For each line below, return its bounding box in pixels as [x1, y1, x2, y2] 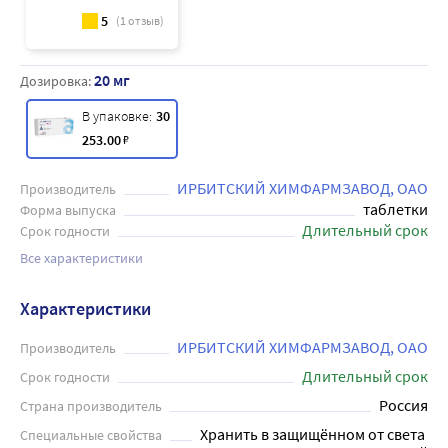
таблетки [363, 199, 428, 219]
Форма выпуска [20, 201, 116, 219]
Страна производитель [20, 397, 162, 415]
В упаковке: [82, 107, 152, 125]
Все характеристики [20, 249, 143, 267]
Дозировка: [20, 72, 94, 90]
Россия [379, 395, 428, 415]
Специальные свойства [20, 426, 162, 444]
